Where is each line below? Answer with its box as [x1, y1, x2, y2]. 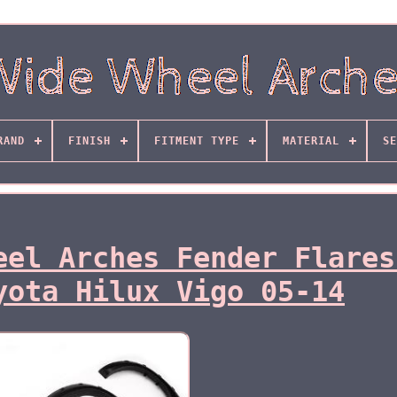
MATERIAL [282, 135, 339, 147]
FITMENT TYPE [153, 135, 239, 147]
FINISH [67, 135, 111, 147]
